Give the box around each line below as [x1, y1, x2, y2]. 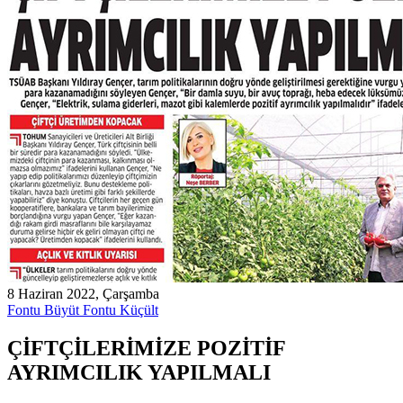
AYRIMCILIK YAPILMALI [7, 360, 271, 384]
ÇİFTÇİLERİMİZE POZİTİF [7, 336, 285, 360]
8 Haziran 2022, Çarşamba [7, 285, 159, 301]
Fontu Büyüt [7, 301, 83, 318]
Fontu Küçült [83, 301, 158, 318]
